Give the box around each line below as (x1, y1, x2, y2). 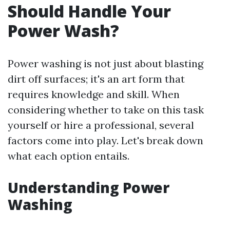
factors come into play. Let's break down (8, 134, 203, 147)
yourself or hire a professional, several (8, 119, 194, 131)
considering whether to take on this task (8, 103, 204, 116)
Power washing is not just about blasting (8, 57, 203, 70)
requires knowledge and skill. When (8, 88, 180, 101)
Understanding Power (8, 178, 169, 197)
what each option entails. (8, 149, 129, 162)
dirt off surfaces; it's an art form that (8, 72, 185, 85)
